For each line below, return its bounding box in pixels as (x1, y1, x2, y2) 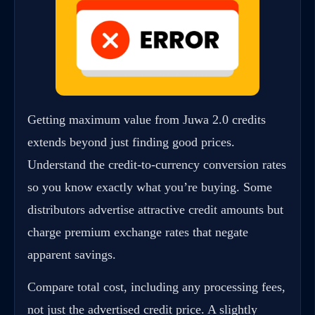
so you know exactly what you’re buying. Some (27, 179, 272, 194)
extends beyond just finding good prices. (27, 134, 235, 149)
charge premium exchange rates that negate (27, 224, 248, 239)
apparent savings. (27, 247, 116, 262)
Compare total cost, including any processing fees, (27, 279, 285, 294)
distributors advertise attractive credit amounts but (27, 202, 283, 217)
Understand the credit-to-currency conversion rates (27, 157, 286, 172)
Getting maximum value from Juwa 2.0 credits (27, 112, 266, 127)
